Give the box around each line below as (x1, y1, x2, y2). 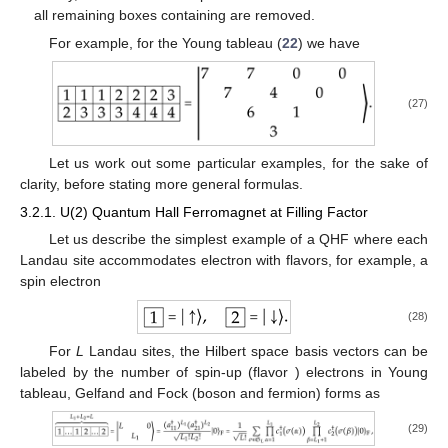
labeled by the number (20, 363, 176, 380)
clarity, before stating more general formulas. (20, 176, 303, 193)
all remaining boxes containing (34, 6, 231, 23)
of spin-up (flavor (176, 363, 295, 380)
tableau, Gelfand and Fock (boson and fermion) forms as (20, 384, 380, 401)
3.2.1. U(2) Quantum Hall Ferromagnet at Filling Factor (20, 204, 368, 221)
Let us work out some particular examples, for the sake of (48, 155, 428, 172)
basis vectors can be (294, 342, 428, 359)
